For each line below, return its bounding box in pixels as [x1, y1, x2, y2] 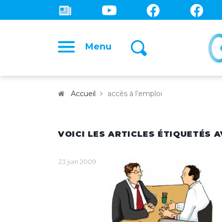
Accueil [71, 89, 96, 99]
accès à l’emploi [108, 89, 162, 99]
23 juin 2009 [57, 158, 96, 166]
